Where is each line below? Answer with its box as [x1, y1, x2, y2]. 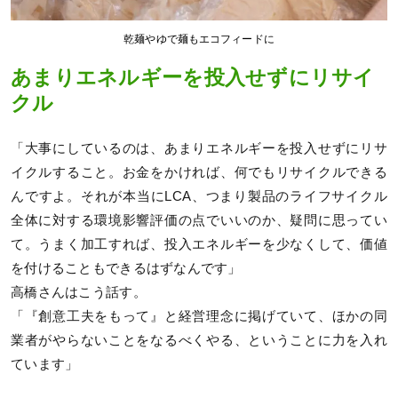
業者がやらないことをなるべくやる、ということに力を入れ [11, 332, 387, 347]
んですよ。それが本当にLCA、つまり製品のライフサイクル [11, 188, 387, 203]
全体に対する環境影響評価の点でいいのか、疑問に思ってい [11, 212, 387, 227]
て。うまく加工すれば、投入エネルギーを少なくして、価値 [11, 236, 387, 251]
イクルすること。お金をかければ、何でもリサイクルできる [11, 164, 387, 179]
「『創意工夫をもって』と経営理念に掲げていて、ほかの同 [11, 308, 387, 323]
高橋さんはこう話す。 [11, 284, 147, 299]
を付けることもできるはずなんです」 [11, 260, 242, 275]
